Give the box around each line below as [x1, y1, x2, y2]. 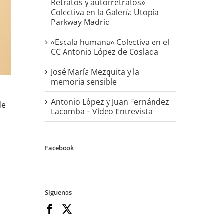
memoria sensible [50, 76, 117, 87]
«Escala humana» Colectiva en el [50, 36, 169, 47]
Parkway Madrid [50, 16, 110, 27]
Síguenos [44, 187, 72, 197]
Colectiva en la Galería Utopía [50, 6, 159, 18]
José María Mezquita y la [50, 66, 139, 77]
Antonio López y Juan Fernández [50, 96, 169, 107]
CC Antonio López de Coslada [50, 46, 158, 57]
